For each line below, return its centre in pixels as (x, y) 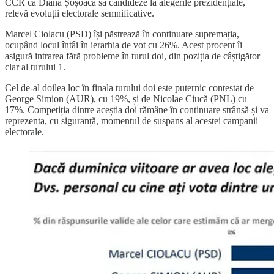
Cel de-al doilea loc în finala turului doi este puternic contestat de (129, 88)
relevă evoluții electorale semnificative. (80, 13)
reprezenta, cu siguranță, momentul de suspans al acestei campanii (131, 121)
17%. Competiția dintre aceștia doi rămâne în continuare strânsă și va (137, 110)
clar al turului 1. (35, 67)
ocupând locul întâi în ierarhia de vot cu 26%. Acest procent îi (124, 45)
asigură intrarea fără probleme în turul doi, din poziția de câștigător (132, 56)
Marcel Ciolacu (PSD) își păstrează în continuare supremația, (122, 34)
